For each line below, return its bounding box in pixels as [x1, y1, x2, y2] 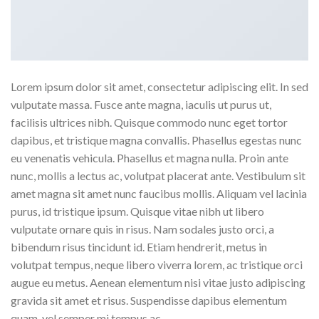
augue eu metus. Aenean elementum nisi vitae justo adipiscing [11, 276, 305, 290]
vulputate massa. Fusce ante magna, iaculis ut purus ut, [11, 98, 271, 112]
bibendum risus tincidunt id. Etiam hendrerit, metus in [11, 240, 267, 254]
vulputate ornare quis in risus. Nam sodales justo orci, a [11, 222, 274, 236]
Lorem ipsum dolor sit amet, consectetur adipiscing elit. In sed [11, 80, 308, 94]
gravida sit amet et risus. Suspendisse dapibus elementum [11, 293, 287, 308]
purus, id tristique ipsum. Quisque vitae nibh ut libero [11, 204, 264, 219]
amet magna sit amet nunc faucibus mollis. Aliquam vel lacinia [11, 187, 307, 201]
